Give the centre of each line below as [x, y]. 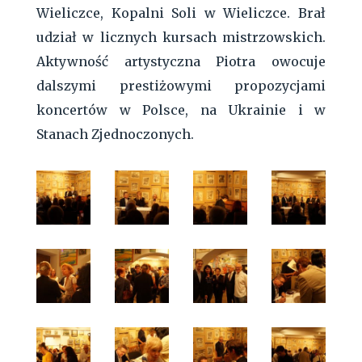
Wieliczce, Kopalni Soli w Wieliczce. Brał [181, 13]
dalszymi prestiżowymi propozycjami [181, 85]
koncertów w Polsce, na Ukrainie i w [181, 109]
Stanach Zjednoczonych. [115, 134]
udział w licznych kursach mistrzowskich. [181, 37]
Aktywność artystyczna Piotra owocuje [181, 61]
